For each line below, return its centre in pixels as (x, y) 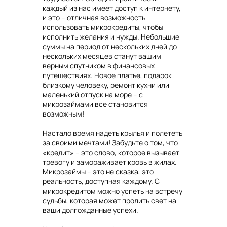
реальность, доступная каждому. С (101, 181)
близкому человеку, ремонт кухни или (106, 85)
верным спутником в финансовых (99, 66)
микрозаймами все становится (95, 104)
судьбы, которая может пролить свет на (109, 201)
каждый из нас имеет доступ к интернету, (112, 8)
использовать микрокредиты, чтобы (103, 27)
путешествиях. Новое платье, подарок (107, 75)
